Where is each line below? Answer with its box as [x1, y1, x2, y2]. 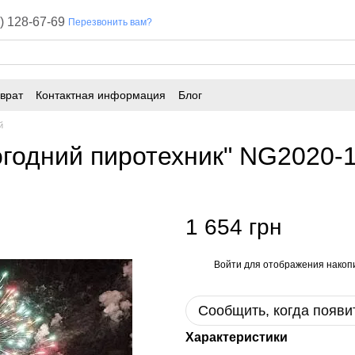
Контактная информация [36, 88, 166, 101]
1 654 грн [185, 215, 281, 239]
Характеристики [185, 330, 288, 344]
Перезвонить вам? [68, 17, 153, 28]
